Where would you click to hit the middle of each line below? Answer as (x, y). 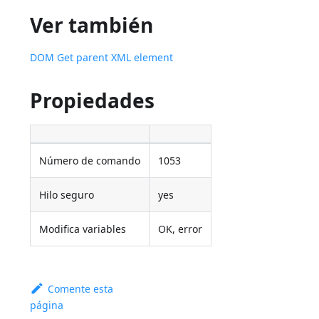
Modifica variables (83, 229)
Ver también (92, 25)
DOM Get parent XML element (102, 58)
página (47, 305)
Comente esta (80, 289)
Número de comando (90, 161)
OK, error (181, 229)
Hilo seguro (67, 195)
